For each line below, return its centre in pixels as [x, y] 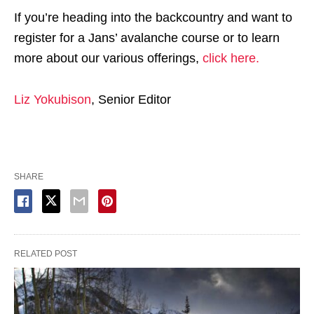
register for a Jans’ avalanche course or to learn [147, 38]
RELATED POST [46, 254]
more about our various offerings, [108, 59]
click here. [231, 59]
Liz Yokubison [53, 100]
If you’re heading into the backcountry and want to [153, 18]
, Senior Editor [131, 100]
